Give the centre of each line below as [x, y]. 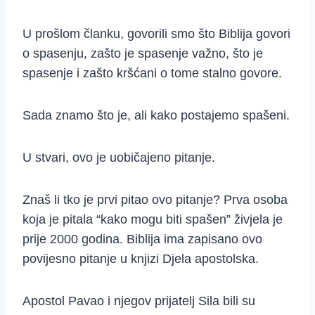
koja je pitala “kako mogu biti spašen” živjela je [153, 220]
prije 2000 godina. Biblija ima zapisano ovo [142, 239]
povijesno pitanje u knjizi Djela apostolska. [141, 259]
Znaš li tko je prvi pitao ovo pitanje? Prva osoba [155, 200]
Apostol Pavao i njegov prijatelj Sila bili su [139, 301]
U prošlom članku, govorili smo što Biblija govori [156, 34]
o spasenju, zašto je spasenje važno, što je [143, 54]
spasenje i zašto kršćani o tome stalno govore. [152, 73]
